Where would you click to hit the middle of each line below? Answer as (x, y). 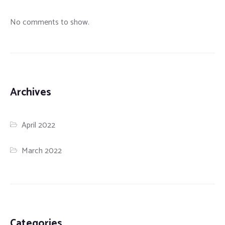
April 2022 (39, 125)
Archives (31, 92)
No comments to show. (50, 22)
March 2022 (42, 151)
